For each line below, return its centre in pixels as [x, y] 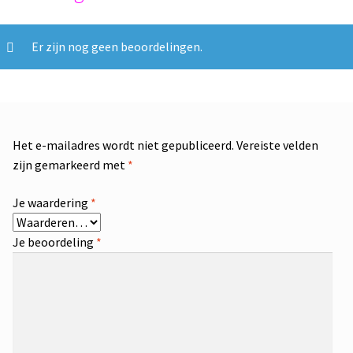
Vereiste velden [277, 145]
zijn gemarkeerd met [70, 164]
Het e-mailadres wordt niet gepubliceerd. [123, 145]
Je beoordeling [54, 242]
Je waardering [51, 202]
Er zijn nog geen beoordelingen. [117, 47]
